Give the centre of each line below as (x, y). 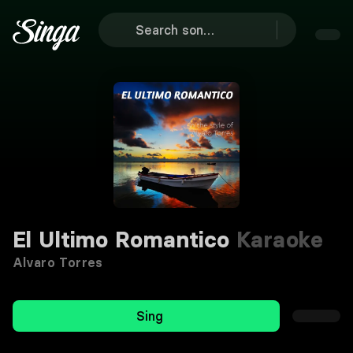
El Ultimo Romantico (121, 240)
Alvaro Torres (58, 262)
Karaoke (277, 240)
